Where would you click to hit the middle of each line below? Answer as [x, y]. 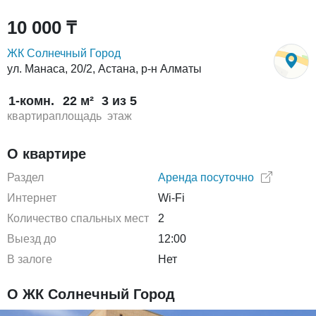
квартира [31, 116]
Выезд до [32, 239]
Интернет [32, 198]
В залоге [30, 259]
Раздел [25, 177]
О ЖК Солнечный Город [91, 294]
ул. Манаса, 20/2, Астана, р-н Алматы [104, 69]
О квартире [47, 154]
